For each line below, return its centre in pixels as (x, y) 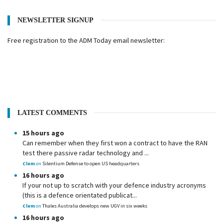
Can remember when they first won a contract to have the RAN (115, 143)
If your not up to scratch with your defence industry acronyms (114, 185)
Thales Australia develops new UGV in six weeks (95, 206)
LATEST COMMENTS (52, 113)
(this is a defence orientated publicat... (80, 195)
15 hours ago (43, 133)
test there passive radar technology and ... (86, 153)
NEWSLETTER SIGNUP (56, 20)
